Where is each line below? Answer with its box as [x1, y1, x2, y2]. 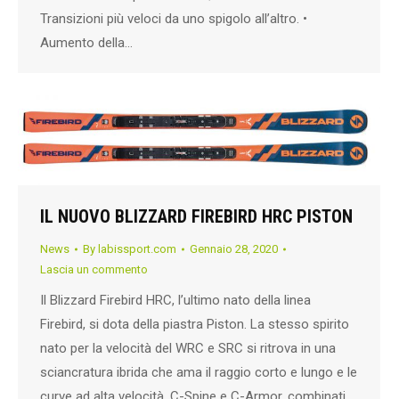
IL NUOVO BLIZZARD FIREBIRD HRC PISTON [40, 206, 353, 228]
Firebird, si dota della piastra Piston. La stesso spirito [40, 316, 349, 333]
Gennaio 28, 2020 [190, 242, 278, 256]
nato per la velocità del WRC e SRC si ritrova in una [40, 340, 336, 357]
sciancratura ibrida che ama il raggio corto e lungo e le [40, 364, 357, 381]
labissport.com [98, 242, 176, 256]
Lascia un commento [40, 263, 148, 277]
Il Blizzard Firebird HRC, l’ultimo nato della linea [40, 292, 311, 309]
